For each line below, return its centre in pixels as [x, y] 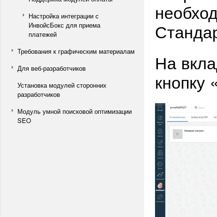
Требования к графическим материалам [76, 51]
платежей [43, 34]
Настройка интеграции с [64, 16]
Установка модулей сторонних [62, 85]
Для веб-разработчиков [52, 68]
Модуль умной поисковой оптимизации [75, 111]
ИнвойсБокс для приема [64, 25]
